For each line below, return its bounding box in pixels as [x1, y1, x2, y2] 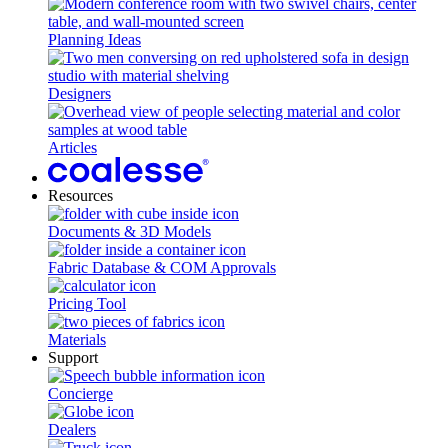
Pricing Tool [48, 295, 126, 312]
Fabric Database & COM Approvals [48, 259, 276, 276]
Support [48, 349, 98, 366]
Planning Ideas [48, 31, 141, 48]
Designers [48, 85, 111, 102]
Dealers [48, 421, 96, 438]
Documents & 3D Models [48, 223, 211, 240]
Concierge [48, 385, 113, 402]
